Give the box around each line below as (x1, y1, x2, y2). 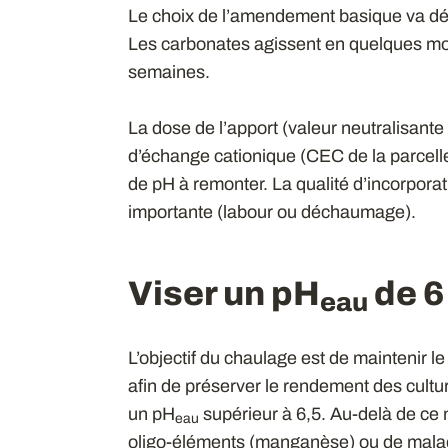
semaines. (127, 61, 210, 82)
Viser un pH (127, 274, 320, 312)
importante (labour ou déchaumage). (127, 201, 416, 222)
